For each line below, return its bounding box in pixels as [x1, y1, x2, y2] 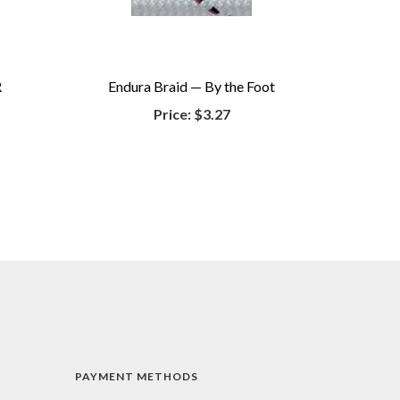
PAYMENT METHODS [74, 370, 198, 383]
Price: [153, 105, 194, 122]
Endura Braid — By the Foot [108, 78, 276, 95]
